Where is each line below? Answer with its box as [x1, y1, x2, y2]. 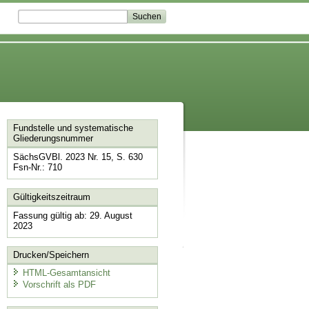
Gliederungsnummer [12, 133, 93, 144]
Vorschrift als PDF [22, 279, 96, 290]
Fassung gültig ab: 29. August [12, 210, 132, 221]
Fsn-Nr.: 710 [12, 162, 62, 173]
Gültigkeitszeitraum [12, 191, 90, 202]
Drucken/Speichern [12, 250, 89, 261]
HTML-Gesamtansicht [22, 267, 110, 278]
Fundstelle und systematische [12, 123, 133, 134]
